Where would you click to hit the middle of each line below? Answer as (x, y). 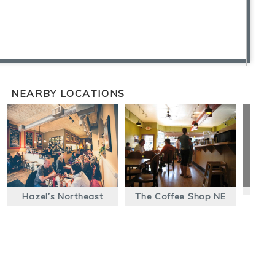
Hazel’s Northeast (63, 196)
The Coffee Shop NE (180, 196)
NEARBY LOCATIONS (68, 93)
